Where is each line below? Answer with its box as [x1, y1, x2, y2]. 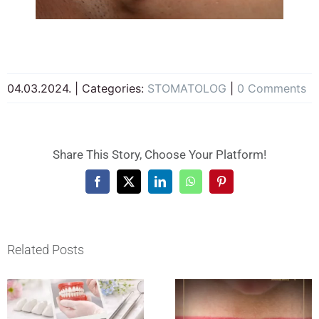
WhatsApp [189, 180, 239, 192]
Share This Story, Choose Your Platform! [53, 147, 266, 162]
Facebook [96, 180, 141, 192]
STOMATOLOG [147, 80, 226, 95]
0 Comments [237, 80, 306, 95]
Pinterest [220, 180, 259, 192]
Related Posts [7, 242, 84, 258]
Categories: [82, 80, 147, 95]
